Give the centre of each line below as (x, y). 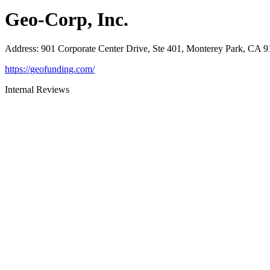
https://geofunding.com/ (50, 69)
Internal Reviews (37, 90)
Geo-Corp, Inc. (67, 19)
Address (20, 49)
